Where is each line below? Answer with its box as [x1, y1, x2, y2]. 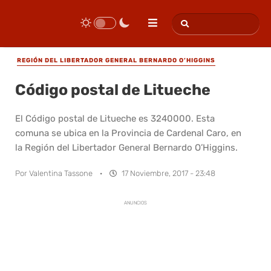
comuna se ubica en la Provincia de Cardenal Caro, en [15, 127, 241, 139]
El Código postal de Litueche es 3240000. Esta [15, 113, 215, 124]
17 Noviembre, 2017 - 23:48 [122, 168, 215, 178]
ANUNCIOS [124, 200, 147, 206]
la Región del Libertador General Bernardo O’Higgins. [15, 142, 238, 153]
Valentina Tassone [29, 168, 93, 178]
